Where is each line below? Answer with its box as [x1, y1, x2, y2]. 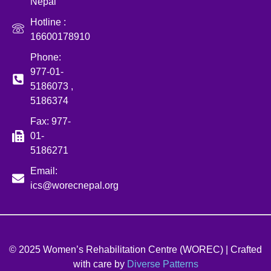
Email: [30, 166, 57, 177]
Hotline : [30, 17, 66, 28]
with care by [73, 259, 127, 270]
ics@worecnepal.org [30, 180, 119, 191]
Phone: [30, 52, 61, 63]
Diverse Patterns [126, 259, 198, 270]
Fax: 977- [30, 116, 71, 127]
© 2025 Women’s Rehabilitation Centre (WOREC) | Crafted [9, 244, 262, 255]
